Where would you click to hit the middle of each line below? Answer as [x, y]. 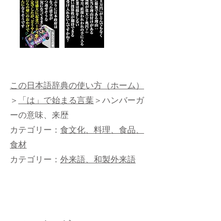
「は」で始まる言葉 [56, 102]
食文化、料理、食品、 [102, 131]
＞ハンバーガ [119, 102]
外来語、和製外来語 [98, 161]
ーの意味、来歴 [39, 116]
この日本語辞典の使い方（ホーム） [77, 87]
